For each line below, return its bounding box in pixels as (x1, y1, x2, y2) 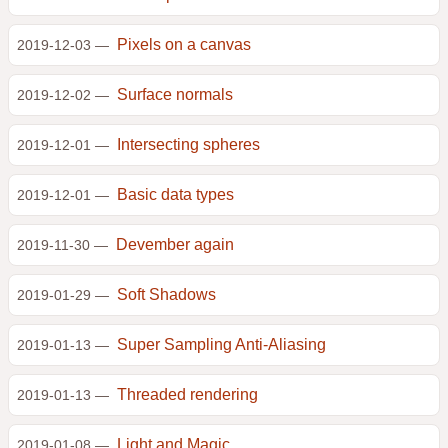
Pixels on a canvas (117, 36, 251, 53)
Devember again (116, 236, 234, 253)
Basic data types (117, 186, 234, 203)
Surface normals (117, 86, 233, 103)
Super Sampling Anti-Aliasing (117, 336, 326, 353)
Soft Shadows (117, 286, 216, 303)
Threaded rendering (117, 386, 258, 403)
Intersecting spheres (117, 136, 260, 153)
